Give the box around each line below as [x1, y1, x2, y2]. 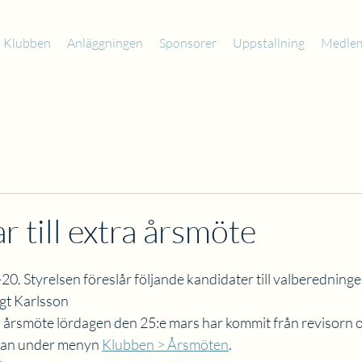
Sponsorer [159, 35, 217, 51]
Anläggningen [67, 35, 143, 51]
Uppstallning [233, 35, 305, 51]
